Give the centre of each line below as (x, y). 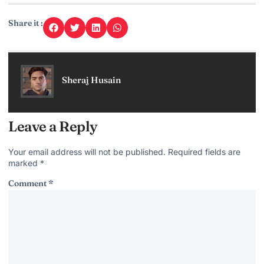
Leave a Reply (53, 127)
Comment (28, 184)
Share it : (26, 23)
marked (24, 163)
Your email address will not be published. (87, 152)
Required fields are (204, 152)
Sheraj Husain (91, 80)
